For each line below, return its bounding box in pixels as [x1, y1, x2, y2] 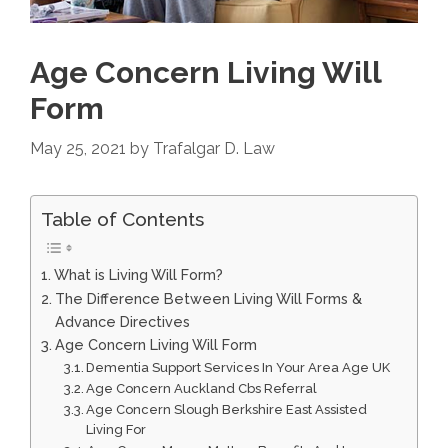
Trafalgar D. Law [153, 138, 275, 158]
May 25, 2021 [30, 138, 126, 158]
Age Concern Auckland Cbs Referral [86, 380, 318, 396]
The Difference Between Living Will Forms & [54, 289, 362, 307]
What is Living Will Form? [53, 265, 223, 283]
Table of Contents [41, 207, 204, 230]
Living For [86, 421, 147, 437]
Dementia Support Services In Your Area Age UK [86, 359, 391, 375]
